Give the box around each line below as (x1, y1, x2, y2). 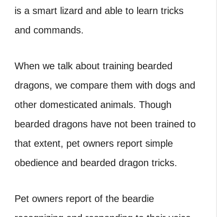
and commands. (15, 24, 84, 35)
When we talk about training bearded (15, 60, 172, 71)
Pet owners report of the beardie (15, 193, 154, 204)
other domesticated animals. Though (15, 99, 171, 110)
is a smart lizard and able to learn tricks (15, 5, 184, 16)
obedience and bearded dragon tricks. (15, 157, 177, 168)
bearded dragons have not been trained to (15, 118, 196, 129)
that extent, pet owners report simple (15, 138, 173, 149)
